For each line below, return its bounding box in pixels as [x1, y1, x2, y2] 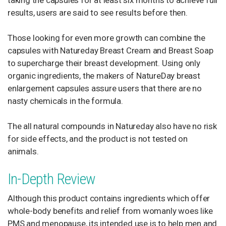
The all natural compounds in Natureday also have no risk [8, 121, 217, 131]
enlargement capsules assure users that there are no [8, 83, 202, 93]
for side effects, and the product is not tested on [8, 134, 188, 144]
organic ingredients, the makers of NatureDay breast [8, 71, 200, 81]
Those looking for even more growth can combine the [8, 33, 205, 43]
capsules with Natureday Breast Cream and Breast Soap [8, 45, 213, 55]
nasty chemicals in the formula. [8, 96, 123, 106]
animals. [8, 146, 39, 156]
